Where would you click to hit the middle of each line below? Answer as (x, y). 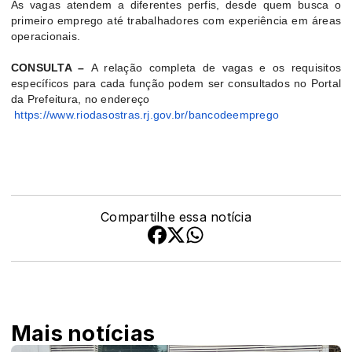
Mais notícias (83, 334)
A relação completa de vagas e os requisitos (216, 68)
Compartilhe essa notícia (176, 217)
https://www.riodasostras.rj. (82, 115)
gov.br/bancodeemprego (216, 115)
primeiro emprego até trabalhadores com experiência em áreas (176, 21)
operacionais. (46, 37)
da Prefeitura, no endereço (81, 99)
